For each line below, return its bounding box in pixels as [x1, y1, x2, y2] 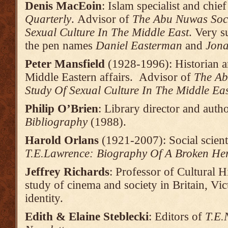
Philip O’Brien [25, 102, 98, 115]
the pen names [25, 39, 96, 52]
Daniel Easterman [96, 39, 182, 52]
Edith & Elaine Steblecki [25, 210, 149, 223]
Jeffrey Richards [25, 165, 109, 178]
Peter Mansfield [25, 58, 105, 70]
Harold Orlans [25, 134, 99, 147]
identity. [25, 192, 63, 205]
